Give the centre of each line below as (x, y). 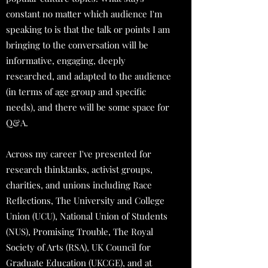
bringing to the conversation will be (77, 45)
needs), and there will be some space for (88, 107)
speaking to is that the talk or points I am (88, 29)
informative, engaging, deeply (66, 60)
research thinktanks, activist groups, (79, 169)
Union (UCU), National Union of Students (87, 216)
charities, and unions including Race (79, 185)
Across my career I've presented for (79, 154)
